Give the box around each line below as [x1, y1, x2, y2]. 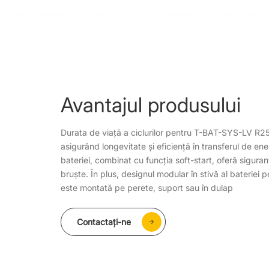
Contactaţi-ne [76, 217, 131, 228]
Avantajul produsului [60, 92, 241, 118]
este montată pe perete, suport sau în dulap [60, 183, 233, 193]
